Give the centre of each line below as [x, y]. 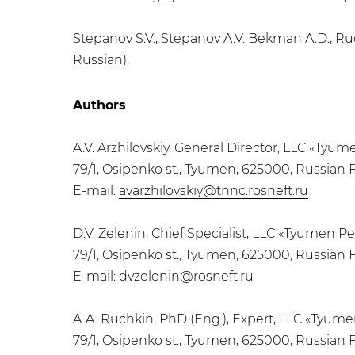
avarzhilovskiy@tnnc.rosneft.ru [214, 191]
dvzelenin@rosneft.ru [186, 276]
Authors [99, 105]
